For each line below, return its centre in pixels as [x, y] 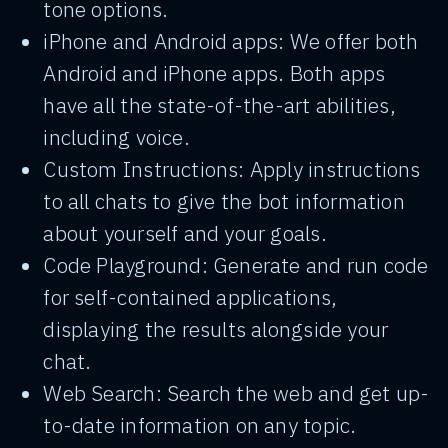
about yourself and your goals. [185, 233]
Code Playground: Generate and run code [236, 265]
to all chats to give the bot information [224, 201]
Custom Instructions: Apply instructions [232, 169]
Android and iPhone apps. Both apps [214, 73]
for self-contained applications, [190, 297]
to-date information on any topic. [200, 425]
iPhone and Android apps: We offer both [231, 41]
